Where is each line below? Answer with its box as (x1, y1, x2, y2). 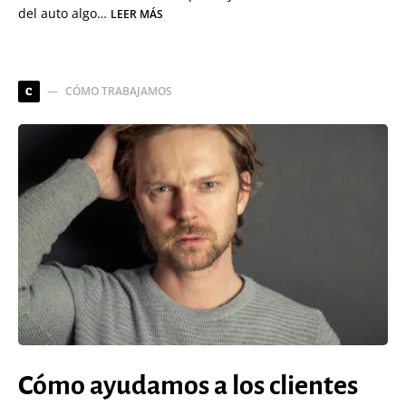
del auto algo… (18, 5, 111, 22)
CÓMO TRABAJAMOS (65, 83, 172, 99)
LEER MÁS (111, 6, 163, 22)
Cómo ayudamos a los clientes (18, 371, 358, 400)
